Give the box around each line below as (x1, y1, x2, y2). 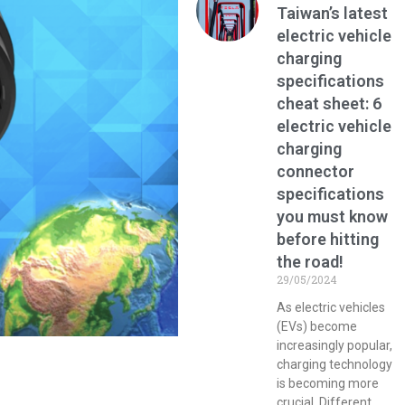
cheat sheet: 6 (277, 94, 382, 113)
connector (277, 162, 355, 181)
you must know (277, 207, 389, 226)
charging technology (277, 357, 393, 372)
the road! (277, 252, 344, 271)
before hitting (277, 230, 380, 249)
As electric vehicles (277, 300, 386, 315)
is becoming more (277, 376, 380, 391)
